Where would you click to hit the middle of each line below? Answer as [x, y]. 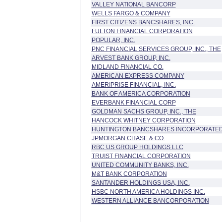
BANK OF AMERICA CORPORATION [141, 94]
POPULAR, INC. [113, 40]
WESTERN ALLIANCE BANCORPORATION [150, 201]
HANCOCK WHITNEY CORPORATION [143, 120]
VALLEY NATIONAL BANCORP [134, 4]
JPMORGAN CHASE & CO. [128, 138]
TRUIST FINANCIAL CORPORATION [141, 156]
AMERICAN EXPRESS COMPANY [138, 76]
